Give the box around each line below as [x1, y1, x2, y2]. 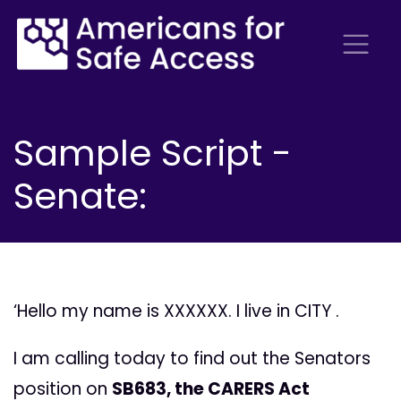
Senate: [13, 170, 147, 221]
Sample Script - [13, 127, 292, 178]
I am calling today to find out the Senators [13, 346, 371, 371]
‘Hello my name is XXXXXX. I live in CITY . [13, 299, 339, 324]
